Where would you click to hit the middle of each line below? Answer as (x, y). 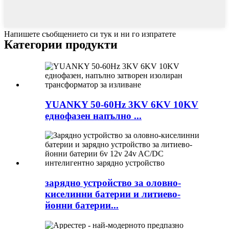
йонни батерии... (82, 205)
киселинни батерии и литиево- (113, 194)
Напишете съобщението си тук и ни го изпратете (90, 34)
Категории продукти (61, 44)
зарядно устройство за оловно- (113, 183)
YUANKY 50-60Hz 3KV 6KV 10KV (122, 104)
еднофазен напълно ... (93, 116)
